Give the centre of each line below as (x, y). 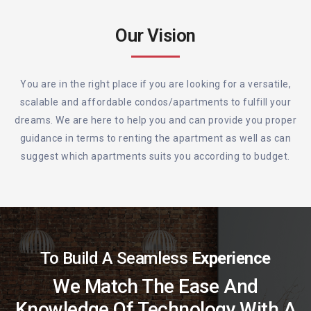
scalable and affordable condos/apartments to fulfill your (155, 102)
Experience (231, 258)
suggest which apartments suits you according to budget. (155, 156)
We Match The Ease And (155, 286)
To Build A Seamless (116, 258)
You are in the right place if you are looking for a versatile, (155, 84)
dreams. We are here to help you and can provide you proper (155, 120)
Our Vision (155, 35)
